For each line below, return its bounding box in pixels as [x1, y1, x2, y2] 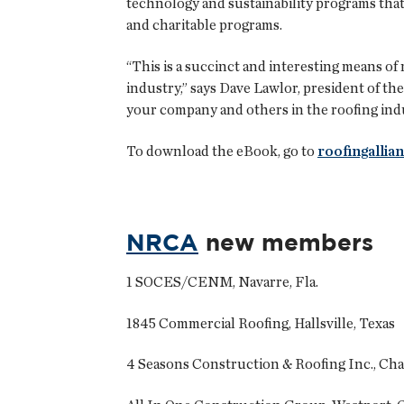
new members [198, 228, 373, 256]
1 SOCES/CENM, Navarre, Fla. [126, 273, 318, 291]
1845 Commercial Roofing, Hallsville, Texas [126, 314, 395, 332]
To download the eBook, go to [126, 142, 317, 160]
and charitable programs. [126, 16, 282, 34]
